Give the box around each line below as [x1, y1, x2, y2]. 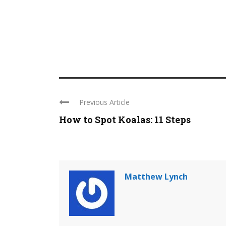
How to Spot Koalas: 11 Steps [59, 114, 191, 126]
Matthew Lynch [125, 171, 188, 182]
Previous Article [79, 97, 130, 107]
